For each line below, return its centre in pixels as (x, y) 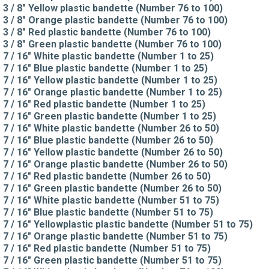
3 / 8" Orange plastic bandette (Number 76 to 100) (115, 20)
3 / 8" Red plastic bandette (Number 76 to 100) (107, 32)
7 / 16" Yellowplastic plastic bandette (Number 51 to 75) (128, 224)
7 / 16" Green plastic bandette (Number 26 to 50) (112, 188)
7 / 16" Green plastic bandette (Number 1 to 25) (110, 116)
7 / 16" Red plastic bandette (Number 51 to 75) (107, 248)
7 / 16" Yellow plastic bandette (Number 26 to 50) (113, 152)
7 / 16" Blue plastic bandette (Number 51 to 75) (108, 212)
